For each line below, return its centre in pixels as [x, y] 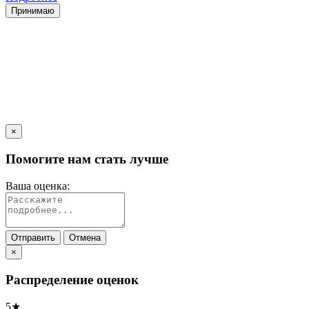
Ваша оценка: [38, 186]
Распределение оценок [72, 279]
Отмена [85, 237]
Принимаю [33, 11]
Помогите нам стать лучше [87, 159]
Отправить [33, 237]
